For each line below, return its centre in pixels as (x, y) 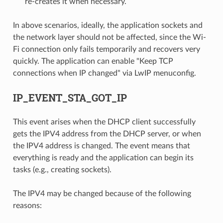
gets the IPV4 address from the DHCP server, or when (107, 134)
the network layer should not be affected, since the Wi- (109, 38)
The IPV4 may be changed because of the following (102, 194)
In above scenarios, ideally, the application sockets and (108, 26)
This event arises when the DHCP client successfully (104, 122)
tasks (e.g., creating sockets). (62, 170)
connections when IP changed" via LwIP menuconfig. (104, 73)
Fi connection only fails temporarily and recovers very (106, 50)
